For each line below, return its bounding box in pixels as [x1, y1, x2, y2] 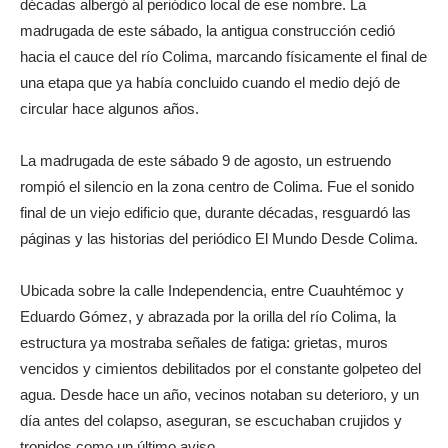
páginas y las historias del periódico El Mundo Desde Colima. [20, 230, 418, 247]
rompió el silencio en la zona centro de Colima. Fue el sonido [20, 178, 414, 195]
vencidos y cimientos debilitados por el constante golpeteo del [20, 360, 421, 377]
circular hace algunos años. [20, 100, 199, 117]
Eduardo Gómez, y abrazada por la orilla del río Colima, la [20, 308, 396, 325]
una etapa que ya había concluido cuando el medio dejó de [20, 74, 400, 91]
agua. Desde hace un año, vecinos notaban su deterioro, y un [20, 386, 419, 403]
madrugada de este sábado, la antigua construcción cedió [20, 22, 395, 39]
